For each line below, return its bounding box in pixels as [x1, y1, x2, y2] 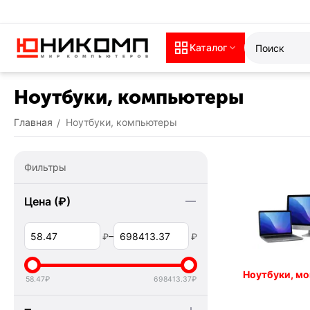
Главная [14, 116, 53, 128]
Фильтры [24, 161, 66, 173]
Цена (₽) [24, 194, 71, 208]
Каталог [190, 42, 227, 53]
